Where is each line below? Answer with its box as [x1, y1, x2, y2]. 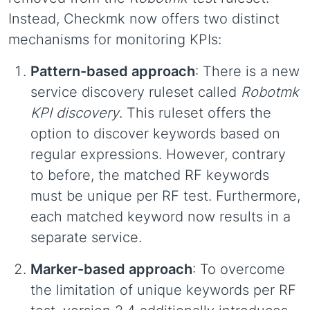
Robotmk [241, 84, 299, 100]
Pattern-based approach [30, 63, 195, 80]
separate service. [30, 229, 142, 246]
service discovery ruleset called [30, 84, 241, 100]
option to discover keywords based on [30, 125, 280, 142]
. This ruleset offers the [119, 104, 271, 121]
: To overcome [192, 261, 285, 277]
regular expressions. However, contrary [30, 146, 286, 163]
